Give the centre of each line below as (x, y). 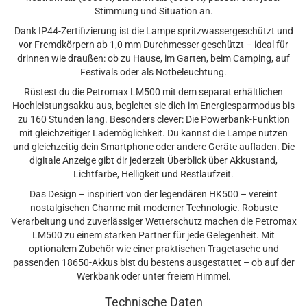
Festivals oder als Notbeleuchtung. (153, 72)
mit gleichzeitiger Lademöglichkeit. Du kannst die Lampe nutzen (153, 133)
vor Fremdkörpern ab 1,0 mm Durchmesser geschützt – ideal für (153, 45)
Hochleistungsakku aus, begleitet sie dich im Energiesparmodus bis (153, 106)
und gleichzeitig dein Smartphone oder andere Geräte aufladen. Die (153, 147)
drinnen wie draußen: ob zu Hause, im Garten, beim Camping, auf (153, 58)
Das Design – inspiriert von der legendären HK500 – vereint (153, 194)
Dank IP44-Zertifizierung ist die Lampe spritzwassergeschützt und (153, 31)
